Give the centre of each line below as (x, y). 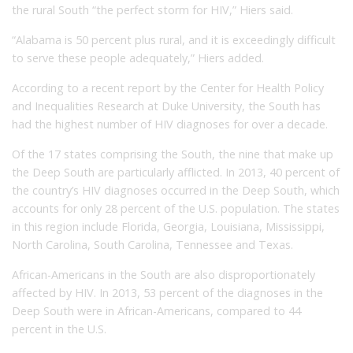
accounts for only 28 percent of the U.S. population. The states (176, 208)
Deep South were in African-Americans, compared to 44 (156, 310)
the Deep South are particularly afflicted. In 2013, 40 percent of (176, 172)
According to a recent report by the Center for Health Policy (168, 87)
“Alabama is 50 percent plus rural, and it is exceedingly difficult (174, 39)
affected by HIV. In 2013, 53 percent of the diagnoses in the (167, 292)
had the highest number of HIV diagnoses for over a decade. (170, 124)
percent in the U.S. (59, 329)
